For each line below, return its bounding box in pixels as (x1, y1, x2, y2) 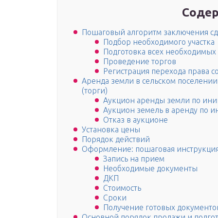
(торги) (82, 86, 108, 95)
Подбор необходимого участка (103, 37, 215, 47)
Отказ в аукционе (103, 115, 168, 125)
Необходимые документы (103, 164, 198, 173)
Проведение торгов (103, 57, 176, 66)
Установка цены (82, 125, 140, 134)
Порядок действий (82, 135, 150, 144)
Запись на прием (103, 154, 164, 163)
